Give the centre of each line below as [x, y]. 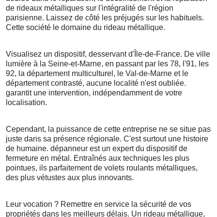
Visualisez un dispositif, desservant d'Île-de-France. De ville [108, 54]
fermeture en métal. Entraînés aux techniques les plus [98, 158]
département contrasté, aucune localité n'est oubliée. [96, 83]
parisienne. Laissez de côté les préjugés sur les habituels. [105, 18]
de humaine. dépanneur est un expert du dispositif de [97, 149]
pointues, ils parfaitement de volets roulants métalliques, [102, 168]
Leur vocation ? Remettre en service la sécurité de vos [99, 204]
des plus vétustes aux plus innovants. [70, 178]
